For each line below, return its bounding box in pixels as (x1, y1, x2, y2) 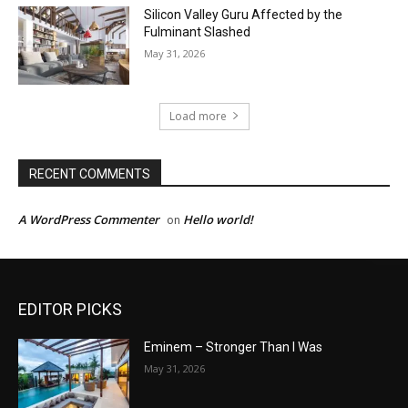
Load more (168, 107, 227, 124)
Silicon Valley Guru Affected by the (144, 7, 343, 23)
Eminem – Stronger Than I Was (144, 339, 323, 354)
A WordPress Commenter (18, 210, 159, 228)
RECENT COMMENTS (29, 166, 150, 181)
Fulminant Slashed (144, 25, 251, 40)
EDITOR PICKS (18, 299, 122, 319)
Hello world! (183, 210, 253, 228)
